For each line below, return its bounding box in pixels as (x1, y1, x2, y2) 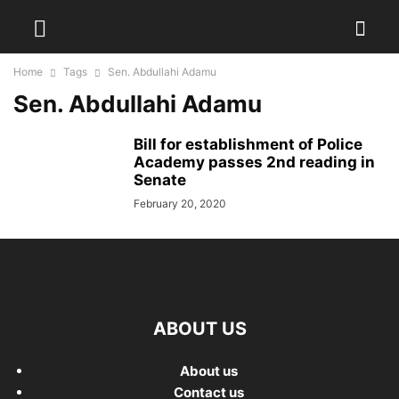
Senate (134, 171, 186, 189)
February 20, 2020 (134, 197, 226, 210)
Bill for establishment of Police (134, 135, 362, 153)
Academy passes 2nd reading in (134, 153, 375, 171)
